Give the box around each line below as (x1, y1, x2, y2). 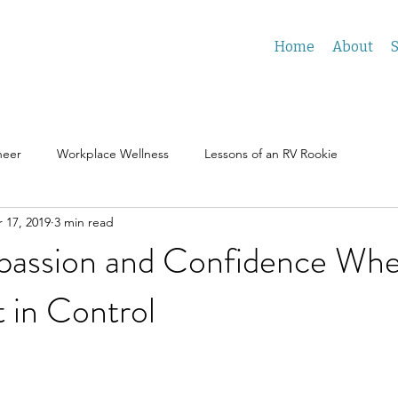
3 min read (54, 213, 114, 230)
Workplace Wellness (57, 145, 169, 162)
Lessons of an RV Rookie (204, 145, 338, 162)
